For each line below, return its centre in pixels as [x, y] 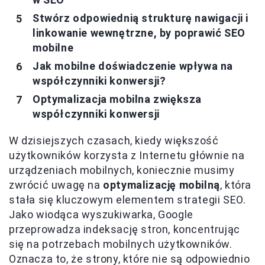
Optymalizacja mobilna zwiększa [117, 99]
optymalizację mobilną [161, 185]
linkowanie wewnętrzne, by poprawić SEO [139, 33]
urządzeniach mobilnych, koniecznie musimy [122, 170]
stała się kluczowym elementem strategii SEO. [127, 200]
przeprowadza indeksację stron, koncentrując [125, 230]
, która [236, 185]
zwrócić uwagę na [56, 185]
